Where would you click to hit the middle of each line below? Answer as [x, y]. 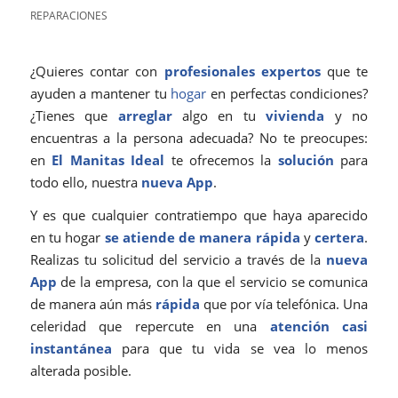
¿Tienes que [74, 115]
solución [306, 159]
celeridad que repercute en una [150, 326]
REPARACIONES [68, 16]
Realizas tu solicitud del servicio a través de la [178, 260]
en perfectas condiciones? [287, 93]
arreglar [145, 115]
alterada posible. [80, 371]
